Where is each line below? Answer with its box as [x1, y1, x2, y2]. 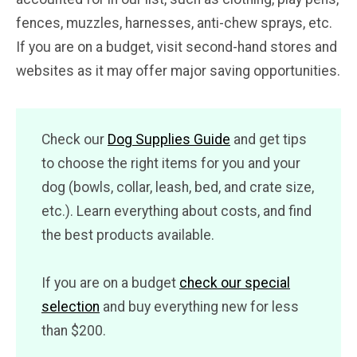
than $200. [41, 322, 106, 339]
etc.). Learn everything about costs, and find [41, 202, 312, 219]
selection [41, 298, 100, 315]
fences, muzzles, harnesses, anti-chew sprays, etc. [16, 14, 332, 31]
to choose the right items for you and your [41, 155, 300, 171]
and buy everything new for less [100, 298, 299, 315]
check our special [179, 274, 290, 291]
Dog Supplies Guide [108, 131, 230, 147]
